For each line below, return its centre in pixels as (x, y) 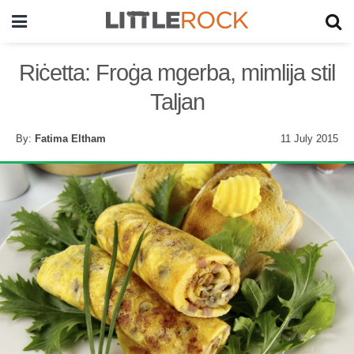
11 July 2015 (309, 139)
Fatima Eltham (70, 139)
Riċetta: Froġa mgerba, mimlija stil (177, 73)
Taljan (177, 102)
